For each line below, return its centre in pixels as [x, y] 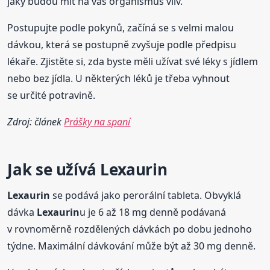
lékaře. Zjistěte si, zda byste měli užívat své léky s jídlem [133, 61]
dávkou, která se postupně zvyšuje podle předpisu [122, 44]
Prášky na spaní [97, 121]
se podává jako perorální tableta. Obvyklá [146, 195]
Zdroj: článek [36, 121]
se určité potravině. [52, 95]
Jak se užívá [54, 169]
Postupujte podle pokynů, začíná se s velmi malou [121, 27]
